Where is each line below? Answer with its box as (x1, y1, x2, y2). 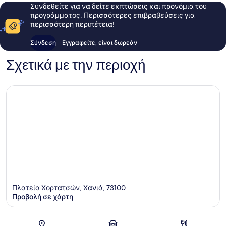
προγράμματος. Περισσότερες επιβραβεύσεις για (30, 11, 195, 20)
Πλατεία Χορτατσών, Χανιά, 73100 (12, 183, 126, 192)
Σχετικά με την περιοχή (6, 55, 146, 75)
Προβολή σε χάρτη (12, 192, 73, 201)
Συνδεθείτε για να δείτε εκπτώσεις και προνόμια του (30, 2, 207, 11)
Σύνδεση (30, 39, 56, 47)
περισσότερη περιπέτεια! (30, 20, 115, 29)
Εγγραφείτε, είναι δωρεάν (62, 39, 137, 47)
